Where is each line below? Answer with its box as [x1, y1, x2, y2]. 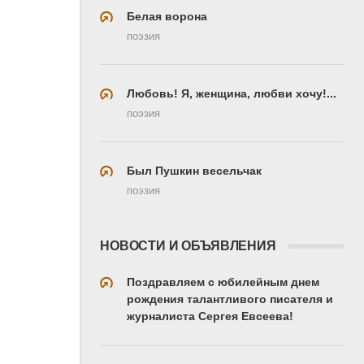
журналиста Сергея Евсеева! [127, 309, 293, 323]
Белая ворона [127, 9, 207, 23]
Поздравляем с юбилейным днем [127, 275, 319, 288]
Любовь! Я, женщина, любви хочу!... [127, 86, 336, 100]
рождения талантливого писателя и [127, 292, 333, 305]
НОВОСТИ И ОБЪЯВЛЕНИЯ [100, 238, 276, 253]
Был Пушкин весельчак [127, 163, 262, 177]
